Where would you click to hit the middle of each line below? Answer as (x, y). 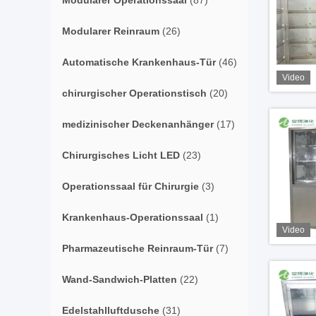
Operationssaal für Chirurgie (130, 186)
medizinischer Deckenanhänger (138, 124)
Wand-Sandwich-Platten (120, 279)
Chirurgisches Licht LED (121, 155)
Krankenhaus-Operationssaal (133, 217)
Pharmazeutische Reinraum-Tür (138, 248)
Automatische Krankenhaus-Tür (139, 62)
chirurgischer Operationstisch (134, 93)
